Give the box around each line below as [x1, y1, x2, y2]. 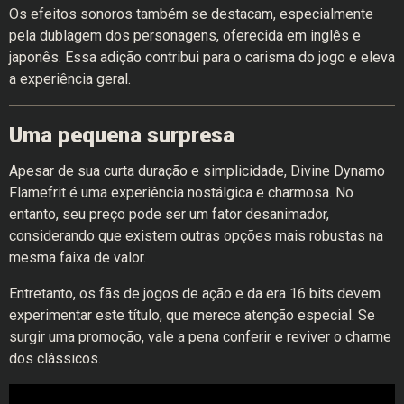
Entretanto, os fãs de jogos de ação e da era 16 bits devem [9, 285, 381, 303]
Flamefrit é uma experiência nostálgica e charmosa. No [9, 184, 353, 202]
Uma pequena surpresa [9, 123, 234, 149]
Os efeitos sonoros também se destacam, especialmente [9, 5, 373, 23]
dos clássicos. [9, 350, 101, 368]
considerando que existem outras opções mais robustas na [9, 227, 383, 245]
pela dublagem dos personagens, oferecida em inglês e [9, 27, 361, 45]
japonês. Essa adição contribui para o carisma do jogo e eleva [9, 49, 395, 67]
